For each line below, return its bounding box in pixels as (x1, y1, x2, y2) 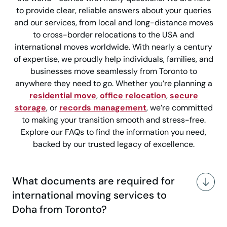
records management (59, 102, 146, 113)
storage (14, 102, 46, 113)
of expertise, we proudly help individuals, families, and (14, 54, 213, 65)
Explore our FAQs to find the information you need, (21, 127, 206, 138)
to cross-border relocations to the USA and (33, 29, 194, 41)
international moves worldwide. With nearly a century (15, 42, 212, 53)
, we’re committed (146, 102, 213, 113)
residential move (29, 90, 96, 101)
